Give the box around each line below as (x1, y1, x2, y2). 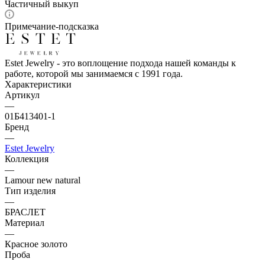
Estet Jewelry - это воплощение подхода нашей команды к (5, 57, 236, 68)
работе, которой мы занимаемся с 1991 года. (5, 68, 183, 79)
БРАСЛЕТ (5, 206, 46, 217)
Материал (5, 217, 44, 228)
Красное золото (5, 238, 67, 249)
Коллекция (5, 153, 49, 164)
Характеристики (5, 79, 72, 89)
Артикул (5, 89, 40, 100)
